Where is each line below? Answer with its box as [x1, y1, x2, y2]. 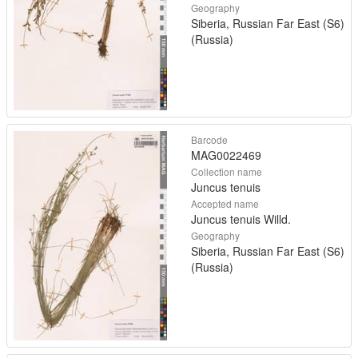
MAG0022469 [191, 147, 261, 164]
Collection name [191, 165, 262, 179]
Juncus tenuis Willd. [191, 211, 291, 228]
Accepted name [191, 197, 259, 211]
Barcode [191, 133, 228, 147]
